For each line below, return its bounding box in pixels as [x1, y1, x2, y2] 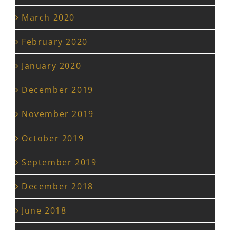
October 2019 [22, 132, 84, 144]
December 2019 [22, 84, 93, 96]
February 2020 [22, 36, 88, 48]
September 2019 [22, 157, 97, 168]
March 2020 [22, 12, 75, 24]
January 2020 [22, 60, 82, 72]
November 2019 [22, 108, 94, 120]
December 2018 [22, 181, 93, 193]
